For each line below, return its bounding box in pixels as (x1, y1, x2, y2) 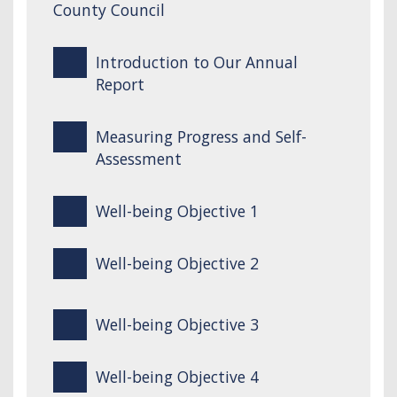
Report (95, 73, 144, 95)
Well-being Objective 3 (95, 313, 259, 335)
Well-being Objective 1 (95, 199, 259, 222)
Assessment (95, 147, 182, 169)
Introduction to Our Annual (95, 51, 298, 73)
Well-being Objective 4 (95, 365, 259, 387)
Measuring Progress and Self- (95, 125, 307, 147)
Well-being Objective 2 (95, 252, 259, 274)
